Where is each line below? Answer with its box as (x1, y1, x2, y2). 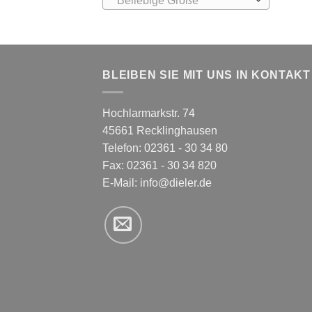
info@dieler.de (140, 176, 212, 189)
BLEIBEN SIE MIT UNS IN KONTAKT (102, 69, 311, 81)
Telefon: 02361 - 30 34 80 (102, 141, 228, 154)
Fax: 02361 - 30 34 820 (102, 159, 217, 171)
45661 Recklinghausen (102, 124, 217, 136)
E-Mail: (102, 176, 140, 189)
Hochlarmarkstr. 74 (102, 107, 195, 119)
